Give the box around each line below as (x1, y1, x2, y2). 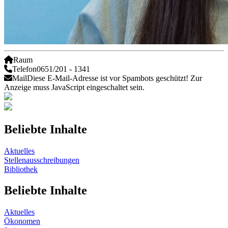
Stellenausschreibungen (4, 155, 79, 164)
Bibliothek (4, 164, 38, 174)
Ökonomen (4, 217, 40, 226)
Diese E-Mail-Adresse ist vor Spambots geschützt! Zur (27, 73, 202, 82)
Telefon (12, 64, 37, 73)
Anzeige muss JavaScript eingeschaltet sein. (4, 82, 145, 92)
